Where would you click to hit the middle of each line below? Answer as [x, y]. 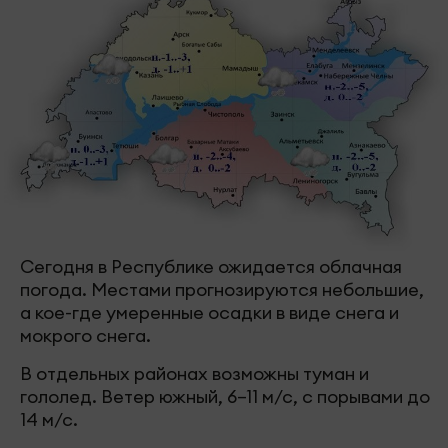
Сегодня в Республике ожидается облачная [211, 267]
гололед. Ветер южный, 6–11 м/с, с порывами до [225, 397]
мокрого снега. [87, 336]
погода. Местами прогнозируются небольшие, [222, 290]
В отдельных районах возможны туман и [194, 374]
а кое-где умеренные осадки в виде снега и [209, 313]
